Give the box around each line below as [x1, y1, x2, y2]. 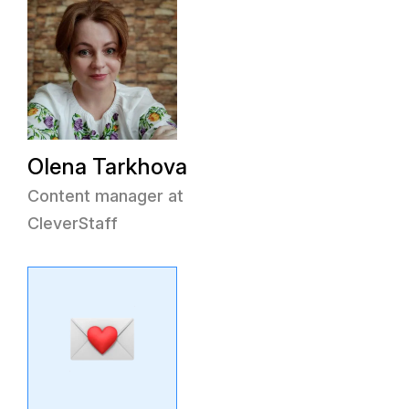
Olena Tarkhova [27, 153, 187, 180]
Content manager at [27, 186, 184, 205]
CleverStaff [27, 214, 118, 233]
